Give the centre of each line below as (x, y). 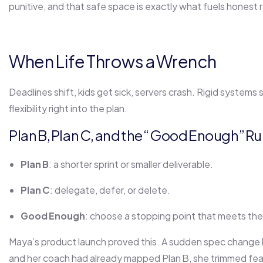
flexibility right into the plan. (68, 109)
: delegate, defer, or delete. (110, 190)
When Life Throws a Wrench (113, 61)
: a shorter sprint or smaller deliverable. (131, 164)
